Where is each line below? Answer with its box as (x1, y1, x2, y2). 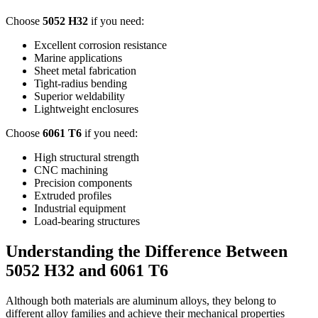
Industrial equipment (34, 202, 126, 215)
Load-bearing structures (34, 215, 140, 228)
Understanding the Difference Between (6, 242, 287, 261)
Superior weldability (34, 90, 125, 103)
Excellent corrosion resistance (34, 39, 167, 52)
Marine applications (34, 52, 122, 65)
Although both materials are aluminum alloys (6, 295, 207, 307)
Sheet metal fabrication (34, 65, 136, 77)
